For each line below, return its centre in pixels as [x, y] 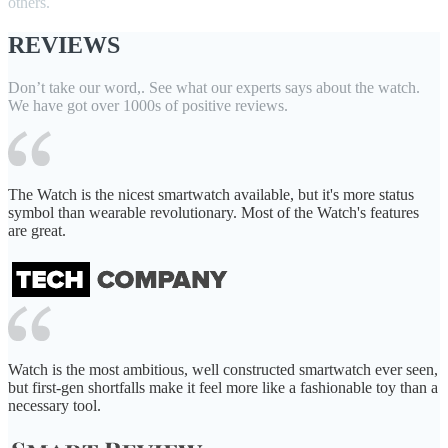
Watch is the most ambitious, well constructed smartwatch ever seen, [223, 369]
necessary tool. [54, 405]
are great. [37, 230]
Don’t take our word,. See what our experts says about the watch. [214, 87]
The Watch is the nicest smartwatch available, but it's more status [211, 194]
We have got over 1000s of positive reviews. [148, 105]
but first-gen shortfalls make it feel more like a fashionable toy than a [223, 387]
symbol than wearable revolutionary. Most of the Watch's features [213, 212]
